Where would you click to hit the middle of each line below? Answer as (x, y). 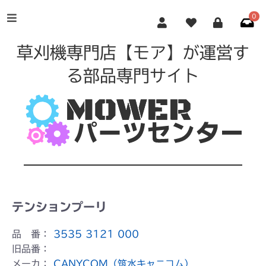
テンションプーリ (59, 207)
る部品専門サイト (133, 75)
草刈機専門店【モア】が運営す (133, 52)
